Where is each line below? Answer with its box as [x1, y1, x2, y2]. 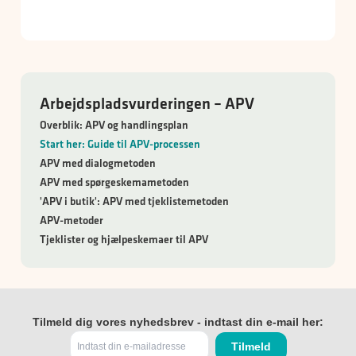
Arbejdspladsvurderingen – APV [40, 93, 254, 114]
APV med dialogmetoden [40, 156, 156, 171]
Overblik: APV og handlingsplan [40, 118, 188, 133]
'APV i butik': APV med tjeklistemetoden [40, 194, 229, 209]
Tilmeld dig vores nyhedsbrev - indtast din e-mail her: [33, 315, 323, 329]
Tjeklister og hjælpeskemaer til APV [40, 232, 208, 247]
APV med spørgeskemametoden [40, 175, 189, 190]
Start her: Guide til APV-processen [40, 137, 200, 152]
